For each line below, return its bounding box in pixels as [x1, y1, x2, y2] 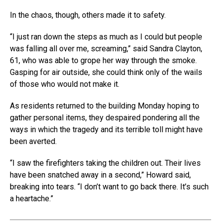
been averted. [10, 136, 57, 146]
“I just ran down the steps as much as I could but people [10, 32, 202, 41]
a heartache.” [10, 193, 53, 203]
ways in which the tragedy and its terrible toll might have [10, 124, 203, 134]
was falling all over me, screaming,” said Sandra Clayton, [10, 43, 202, 53]
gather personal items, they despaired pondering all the [10, 112, 200, 122]
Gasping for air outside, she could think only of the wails [10, 67, 202, 77]
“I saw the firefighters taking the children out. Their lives [10, 158, 201, 168]
